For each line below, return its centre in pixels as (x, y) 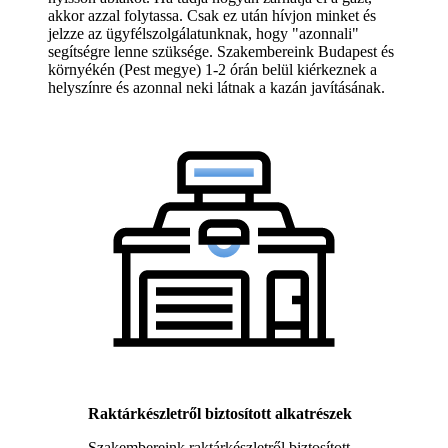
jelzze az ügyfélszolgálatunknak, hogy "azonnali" (203, 33)
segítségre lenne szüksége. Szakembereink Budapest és (221, 51)
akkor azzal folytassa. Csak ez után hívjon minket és (212, 15)
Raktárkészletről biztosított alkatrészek (220, 413)
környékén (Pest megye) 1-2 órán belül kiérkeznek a (212, 69)
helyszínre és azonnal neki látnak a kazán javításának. (216, 87)
